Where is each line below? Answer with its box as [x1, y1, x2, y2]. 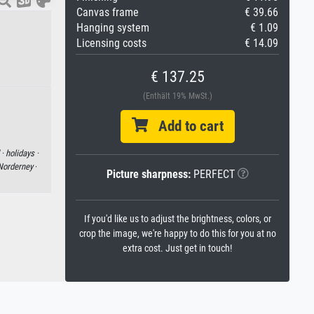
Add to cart [147, 118, 224, 135]
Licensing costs [76, 36, 146, 50]
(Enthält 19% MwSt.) [142, 91, 212, 101]
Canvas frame [76, 6, 139, 19]
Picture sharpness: [106, 168, 191, 181]
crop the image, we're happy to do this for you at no [78, 228, 276, 240]
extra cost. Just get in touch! [123, 243, 232, 254]
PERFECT [190, 168, 235, 181]
